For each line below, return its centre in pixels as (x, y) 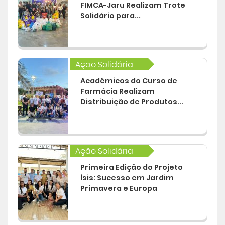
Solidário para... (110, 16)
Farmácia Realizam (117, 91)
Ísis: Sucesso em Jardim (127, 178)
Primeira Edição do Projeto (131, 167)
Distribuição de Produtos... (132, 102)
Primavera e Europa (119, 188)
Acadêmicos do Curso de (129, 81)
